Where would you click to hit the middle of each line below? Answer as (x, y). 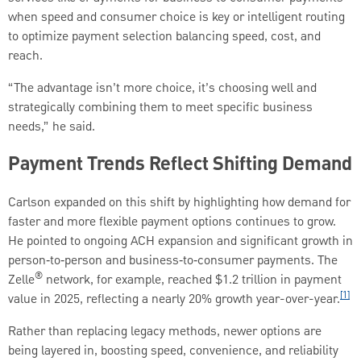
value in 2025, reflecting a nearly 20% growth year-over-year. (174, 299)
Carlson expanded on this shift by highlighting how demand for (179, 203)
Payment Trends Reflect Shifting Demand (180, 165)
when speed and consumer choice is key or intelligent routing (176, 17)
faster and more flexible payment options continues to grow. (172, 222)
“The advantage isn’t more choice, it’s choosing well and (162, 88)
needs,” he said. (52, 127)
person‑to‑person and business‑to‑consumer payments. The (173, 261)
